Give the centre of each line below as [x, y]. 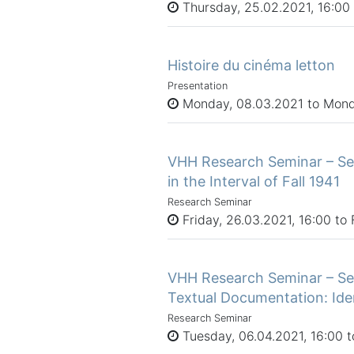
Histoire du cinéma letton [251, 65]
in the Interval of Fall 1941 [254, 181]
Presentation [198, 85]
